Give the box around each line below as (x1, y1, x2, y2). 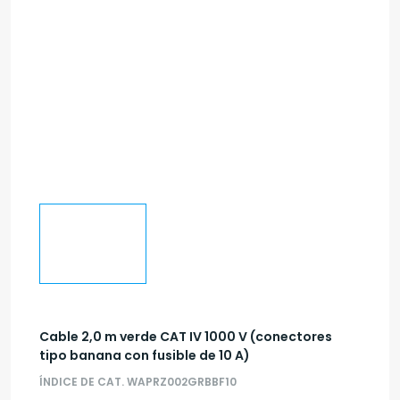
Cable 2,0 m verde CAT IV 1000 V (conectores (39, 328, 332, 346)
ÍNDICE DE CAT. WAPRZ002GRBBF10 (39, 374, 237, 390)
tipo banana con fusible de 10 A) (39, 346, 250, 365)
